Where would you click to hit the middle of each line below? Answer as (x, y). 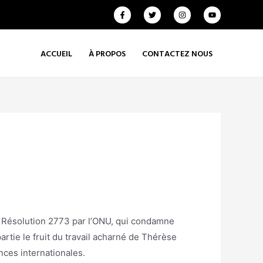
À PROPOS (107, 53)
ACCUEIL (56, 53)
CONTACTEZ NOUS (177, 53)
